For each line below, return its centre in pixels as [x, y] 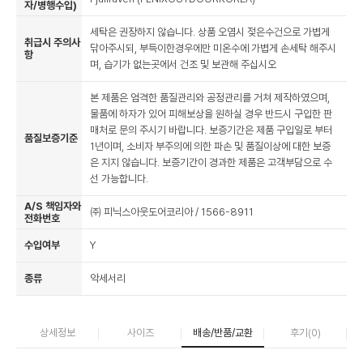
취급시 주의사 [52, 42]
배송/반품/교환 [223, 332]
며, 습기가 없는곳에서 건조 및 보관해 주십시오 [183, 64]
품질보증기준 [51, 138]
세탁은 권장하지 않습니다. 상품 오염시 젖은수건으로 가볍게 [210, 32]
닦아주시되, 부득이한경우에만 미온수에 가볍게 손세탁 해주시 [213, 48]
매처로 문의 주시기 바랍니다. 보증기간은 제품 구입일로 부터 [211, 130]
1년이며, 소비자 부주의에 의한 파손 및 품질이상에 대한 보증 [210, 146]
